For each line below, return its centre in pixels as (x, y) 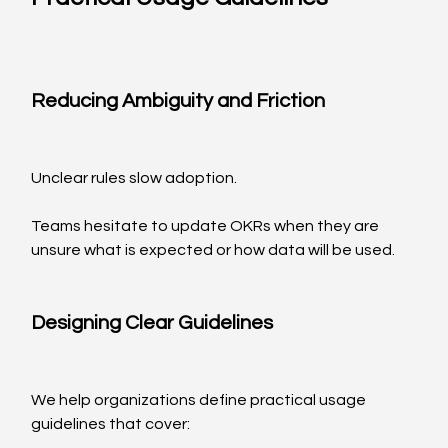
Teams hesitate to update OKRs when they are (207, 226)
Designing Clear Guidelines (152, 323)
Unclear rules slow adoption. (134, 178)
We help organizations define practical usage (200, 400)
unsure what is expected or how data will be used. (213, 250)
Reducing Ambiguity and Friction (178, 101)
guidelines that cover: (111, 424)
